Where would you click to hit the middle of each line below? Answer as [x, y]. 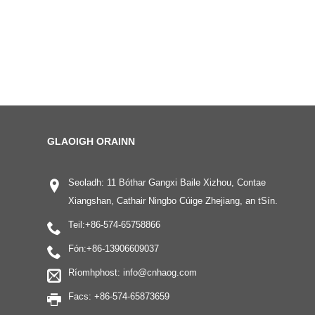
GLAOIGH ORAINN [91, 141]
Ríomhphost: [96, 272]
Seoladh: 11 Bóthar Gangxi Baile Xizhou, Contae [167, 182]
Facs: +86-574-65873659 [119, 296]
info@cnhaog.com [160, 272]
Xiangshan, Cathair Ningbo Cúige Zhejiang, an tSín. [173, 200]
